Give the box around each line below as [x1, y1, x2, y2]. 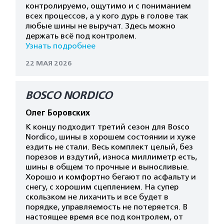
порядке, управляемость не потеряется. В [25, 202, 187, 211]
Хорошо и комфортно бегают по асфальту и [25, 172, 196, 181]
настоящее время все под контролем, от [25, 212, 183, 221]
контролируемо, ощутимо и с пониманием [25, 1, 191, 10]
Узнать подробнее [25, 41, 95, 50]
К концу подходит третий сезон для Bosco [25, 122, 189, 131]
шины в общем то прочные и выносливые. [25, 162, 189, 171]
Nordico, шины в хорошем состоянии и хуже [25, 132, 195, 141]
